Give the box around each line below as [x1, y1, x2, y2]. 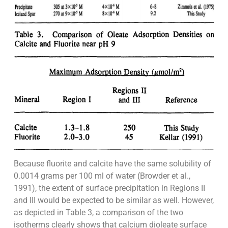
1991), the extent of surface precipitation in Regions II [13, 183, 205, 193]
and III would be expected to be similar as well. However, [13, 195, 214, 205]
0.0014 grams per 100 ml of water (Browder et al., [13, 170, 190, 181]
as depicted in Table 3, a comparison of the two [13, 207, 183, 217]
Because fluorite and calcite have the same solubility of [13, 158, 211, 168]
